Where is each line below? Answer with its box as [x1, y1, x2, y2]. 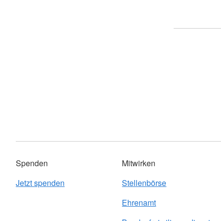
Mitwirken [122, 157, 156, 169]
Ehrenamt [122, 197, 156, 209]
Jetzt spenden [16, 177, 65, 189]
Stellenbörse [122, 177, 167, 189]
